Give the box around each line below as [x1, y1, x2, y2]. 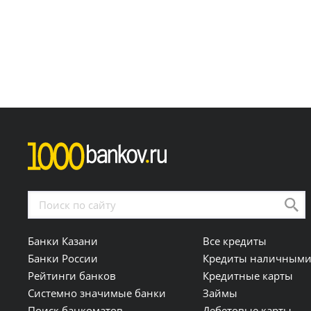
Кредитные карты [203, 269, 294, 283]
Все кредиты [203, 234, 267, 248]
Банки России [28, 251, 99, 265]
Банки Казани [28, 234, 99, 248]
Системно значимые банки [28, 286, 167, 300]
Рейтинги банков [28, 269, 117, 283]
